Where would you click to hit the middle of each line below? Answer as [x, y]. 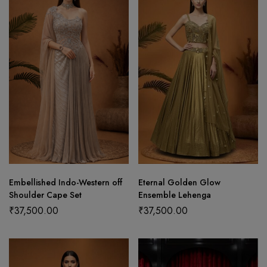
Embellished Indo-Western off [66, 182]
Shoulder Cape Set [45, 195]
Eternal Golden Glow [179, 182]
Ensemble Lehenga [175, 195]
